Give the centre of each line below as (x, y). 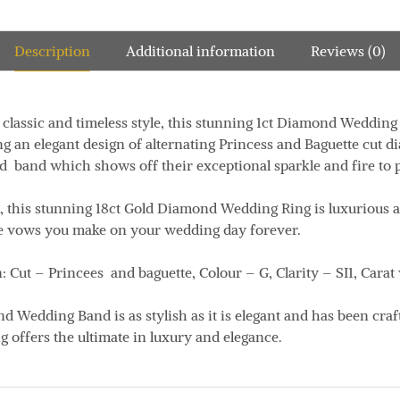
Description (52, 50)
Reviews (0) (348, 50)
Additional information (200, 50)
